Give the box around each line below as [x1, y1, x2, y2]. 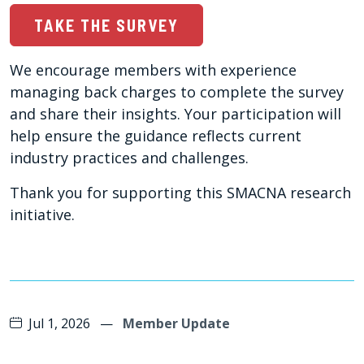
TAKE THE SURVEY [33, 15, 179, 36]
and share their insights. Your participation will [10, 104, 341, 124]
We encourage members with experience [10, 60, 297, 80]
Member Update [123, 314, 230, 333]
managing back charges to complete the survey [10, 82, 344, 102]
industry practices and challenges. [10, 148, 249, 168]
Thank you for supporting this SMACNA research [10, 183, 351, 203]
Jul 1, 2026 [28, 314, 90, 333]
